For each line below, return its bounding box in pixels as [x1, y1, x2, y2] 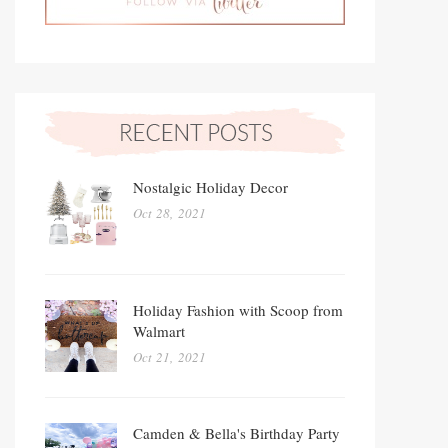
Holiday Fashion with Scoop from [133, 300, 343, 321]
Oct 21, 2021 [133, 348, 206, 367]
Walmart [133, 321, 185, 342]
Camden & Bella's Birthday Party [133, 423, 340, 444]
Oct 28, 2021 [133, 204, 206, 223]
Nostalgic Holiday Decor [133, 177, 288, 198]
